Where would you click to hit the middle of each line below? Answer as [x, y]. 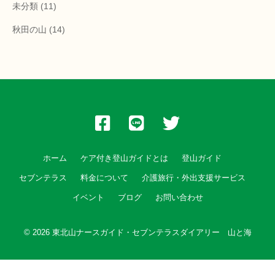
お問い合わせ [179, 198]
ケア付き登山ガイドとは [124, 158]
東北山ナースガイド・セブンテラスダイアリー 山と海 [152, 233]
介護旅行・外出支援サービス [193, 178]
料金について [104, 178]
